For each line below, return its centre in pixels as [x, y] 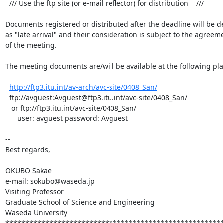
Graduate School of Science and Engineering [80, 202]
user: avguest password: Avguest [11, 118]
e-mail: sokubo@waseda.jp [50, 181]
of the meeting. [31, 45]
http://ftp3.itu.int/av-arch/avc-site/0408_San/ [83, 87]
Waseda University [36, 212]
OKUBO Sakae [28, 170]
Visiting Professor [34, 191]
